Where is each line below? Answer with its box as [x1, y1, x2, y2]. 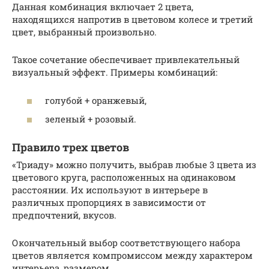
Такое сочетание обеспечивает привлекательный [12, 53, 240, 66]
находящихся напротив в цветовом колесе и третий [12, 13, 253, 26]
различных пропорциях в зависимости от [12, 196, 206, 209]
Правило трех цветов [12, 140, 129, 155]
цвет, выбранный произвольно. [12, 26, 157, 38]
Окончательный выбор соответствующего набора [12, 237, 240, 249]
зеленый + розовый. [45, 113, 136, 125]
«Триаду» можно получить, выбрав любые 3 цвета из [12, 159, 256, 171]
